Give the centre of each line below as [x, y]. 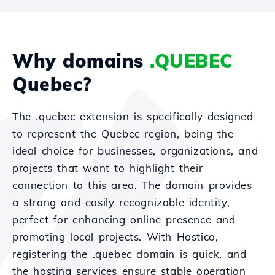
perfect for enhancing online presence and [124, 219]
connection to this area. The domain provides [132, 185]
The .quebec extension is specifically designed [133, 116]
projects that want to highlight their [108, 168]
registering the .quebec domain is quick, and [130, 254]
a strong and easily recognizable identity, [121, 202]
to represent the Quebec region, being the [123, 134]
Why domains [81, 61]
